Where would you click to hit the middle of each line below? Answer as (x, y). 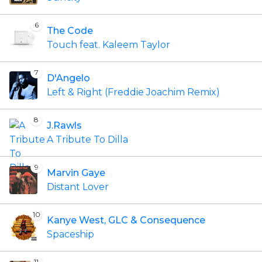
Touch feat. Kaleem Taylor (108, 45)
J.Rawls (64, 125)
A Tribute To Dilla (87, 139)
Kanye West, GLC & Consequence (126, 220)
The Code (70, 31)
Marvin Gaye (76, 173)
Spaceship (70, 234)
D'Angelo (68, 78)
